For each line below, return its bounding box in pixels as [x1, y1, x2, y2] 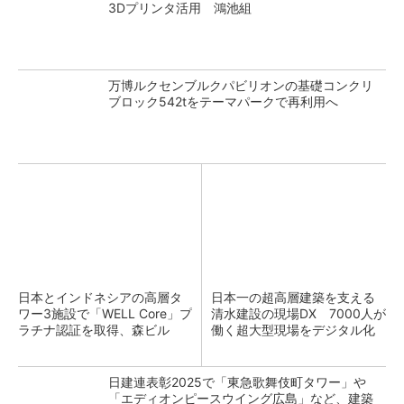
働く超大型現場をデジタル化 [211, 322, 375, 337]
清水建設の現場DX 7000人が [211, 306, 386, 321]
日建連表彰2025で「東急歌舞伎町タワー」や [108, 374, 366, 390]
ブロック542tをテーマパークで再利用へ [108, 94, 338, 109]
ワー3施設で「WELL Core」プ [18, 306, 192, 321]
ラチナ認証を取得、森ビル [18, 322, 170, 337]
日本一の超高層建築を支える [211, 289, 375, 305]
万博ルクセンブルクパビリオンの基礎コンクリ [108, 78, 373, 93]
